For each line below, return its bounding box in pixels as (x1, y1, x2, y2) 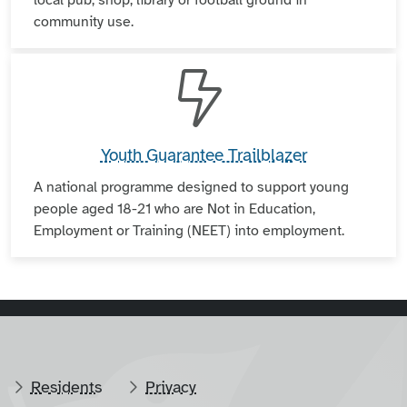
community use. (34, 12, 134, 31)
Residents (30, 377, 102, 398)
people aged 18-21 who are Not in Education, (34, 200, 315, 219)
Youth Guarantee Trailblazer (100, 144, 307, 167)
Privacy (145, 377, 197, 398)
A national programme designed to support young (34, 178, 349, 197)
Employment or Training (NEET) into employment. (34, 222, 344, 241)
